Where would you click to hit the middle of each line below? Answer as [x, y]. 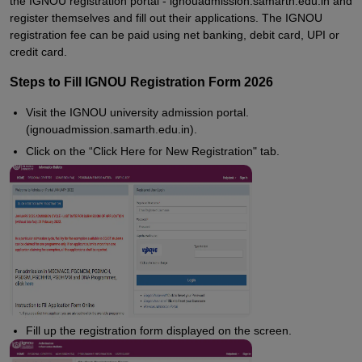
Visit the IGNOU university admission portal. [137, 112]
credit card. [38, 52]
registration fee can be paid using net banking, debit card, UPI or [175, 35]
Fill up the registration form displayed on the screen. [159, 330]
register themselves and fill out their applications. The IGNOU [166, 18]
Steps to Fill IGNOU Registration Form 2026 [141, 82]
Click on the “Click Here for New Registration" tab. [153, 151]
